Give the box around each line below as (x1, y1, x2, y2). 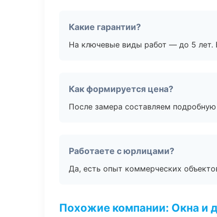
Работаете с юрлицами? (69, 146, 174, 156)
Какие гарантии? (69, 22, 141, 32)
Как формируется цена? (69, 84, 173, 94)
